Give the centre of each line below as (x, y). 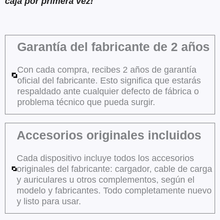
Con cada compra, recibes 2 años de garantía (107, 70)
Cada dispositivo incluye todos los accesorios (105, 158)
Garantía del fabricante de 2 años (114, 47)
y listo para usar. (49, 202)
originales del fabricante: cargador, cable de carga (114, 169)
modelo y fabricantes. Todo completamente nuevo (114, 191)
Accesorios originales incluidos (109, 135)
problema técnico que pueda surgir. (86, 102)
